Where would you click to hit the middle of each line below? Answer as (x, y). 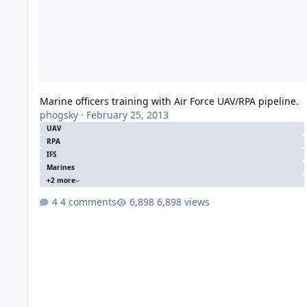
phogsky (59, 115)
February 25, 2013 (127, 115)
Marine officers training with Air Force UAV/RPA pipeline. (169, 101)
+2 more (61, 181)
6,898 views (183, 201)
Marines (60, 168)
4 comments (88, 201)
